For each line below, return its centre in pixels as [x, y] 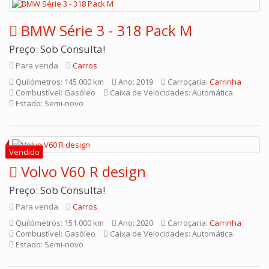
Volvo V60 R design [83, 171]
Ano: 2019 [135, 82]
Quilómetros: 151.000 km [59, 223]
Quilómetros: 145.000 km [59, 82]
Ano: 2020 [135, 223]
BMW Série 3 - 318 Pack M [107, 30]
